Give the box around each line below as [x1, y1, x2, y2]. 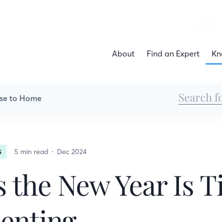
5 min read [14, 147, 48, 156]
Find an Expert [147, 49, 200, 58]
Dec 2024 [56, 147, 87, 156]
